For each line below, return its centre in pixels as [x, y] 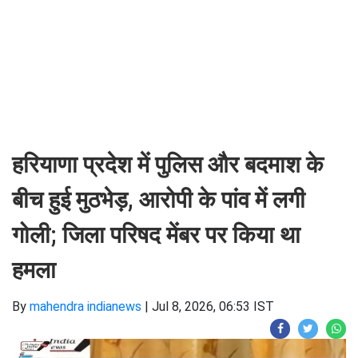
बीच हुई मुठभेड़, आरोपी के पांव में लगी [159, 200]
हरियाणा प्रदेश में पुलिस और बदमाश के [168, 165]
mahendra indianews [86, 306]
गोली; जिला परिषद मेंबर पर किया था [156, 235]
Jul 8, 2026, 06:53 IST [213, 306]
